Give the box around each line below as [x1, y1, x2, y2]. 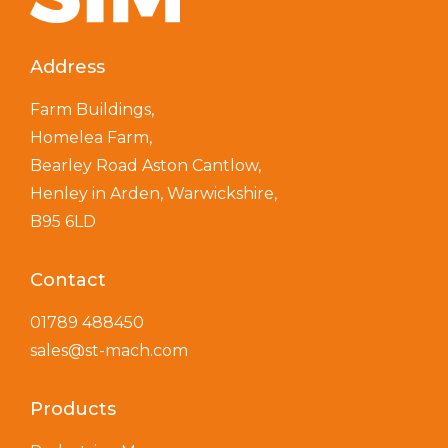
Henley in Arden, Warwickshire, [30, 183, 277, 203]
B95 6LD [30, 211, 96, 231]
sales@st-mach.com [30, 340, 188, 360]
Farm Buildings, [30, 99, 154, 119]
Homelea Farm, [30, 127, 152, 147]
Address [30, 55, 105, 78]
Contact [30, 268, 106, 291]
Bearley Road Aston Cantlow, [30, 155, 261, 175]
